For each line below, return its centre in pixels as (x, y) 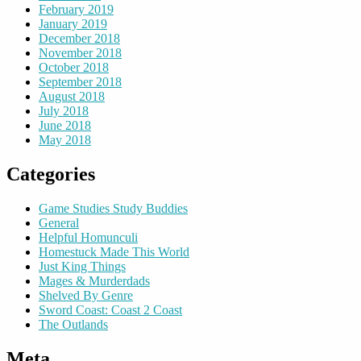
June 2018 (65, 126)
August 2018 (72, 97)
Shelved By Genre (86, 296)
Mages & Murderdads (94, 281)
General (59, 223)
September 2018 (80, 82)
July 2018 (64, 111)
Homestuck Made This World (114, 252)
